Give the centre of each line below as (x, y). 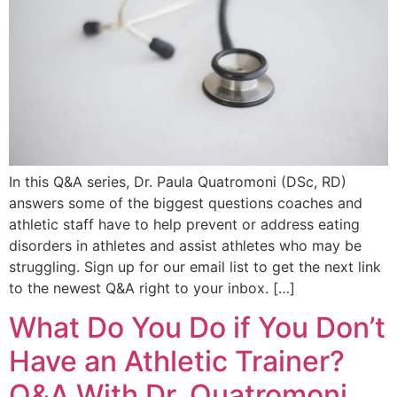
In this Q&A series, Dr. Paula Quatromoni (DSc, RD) (178, 181)
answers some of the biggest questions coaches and (186, 202)
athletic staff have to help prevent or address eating (184, 224)
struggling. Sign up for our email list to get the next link (195, 266)
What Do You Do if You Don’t (197, 327)
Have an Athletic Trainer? (177, 361)
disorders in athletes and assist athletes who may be (185, 245)
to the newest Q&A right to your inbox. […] (152, 288)
